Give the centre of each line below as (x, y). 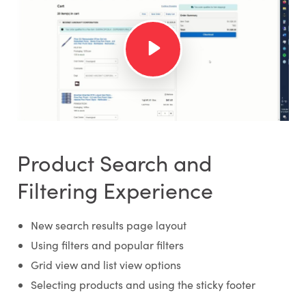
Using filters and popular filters (107, 245)
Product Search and (114, 162)
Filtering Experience (115, 190)
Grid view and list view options (106, 264)
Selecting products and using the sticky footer (143, 284)
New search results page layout (108, 225)
